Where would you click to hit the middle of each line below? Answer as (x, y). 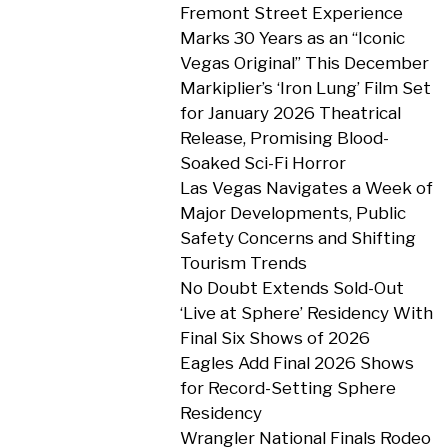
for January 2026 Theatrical (290, 113)
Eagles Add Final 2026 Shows (296, 363)
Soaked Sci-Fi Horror (262, 163)
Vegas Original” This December (304, 63)
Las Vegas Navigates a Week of (306, 188)
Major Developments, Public (292, 213)
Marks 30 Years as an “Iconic (292, 38)
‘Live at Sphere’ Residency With (306, 313)
